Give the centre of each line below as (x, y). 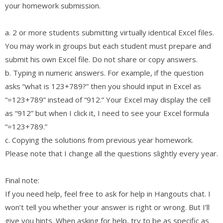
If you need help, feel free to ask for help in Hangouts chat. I (108, 193)
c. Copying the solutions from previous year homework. (99, 140)
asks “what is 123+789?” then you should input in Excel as (103, 86)
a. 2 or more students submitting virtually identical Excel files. (110, 32)
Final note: (22, 180)
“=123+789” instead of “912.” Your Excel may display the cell (108, 99)
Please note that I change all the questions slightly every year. (111, 153)
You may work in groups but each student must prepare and (108, 46)
